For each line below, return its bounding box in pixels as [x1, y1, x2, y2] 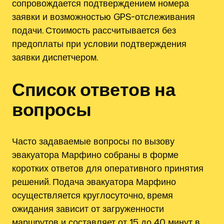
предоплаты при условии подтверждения [12, 38, 186, 49]
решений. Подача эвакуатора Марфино [12, 175, 176, 187]
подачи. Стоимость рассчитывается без [12, 24, 176, 36]
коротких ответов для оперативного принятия [12, 162, 203, 173]
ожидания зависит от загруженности [12, 202, 164, 214]
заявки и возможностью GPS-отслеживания [12, 11, 195, 22]
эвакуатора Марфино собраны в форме [12, 148, 178, 160]
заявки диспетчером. [12, 51, 98, 63]
